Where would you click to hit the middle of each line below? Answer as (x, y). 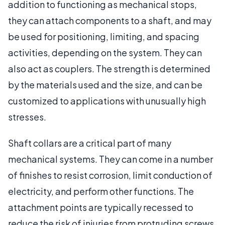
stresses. (27, 117)
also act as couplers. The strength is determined (109, 69)
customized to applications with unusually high (107, 101)
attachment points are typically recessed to (101, 207)
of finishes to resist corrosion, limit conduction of (110, 175)
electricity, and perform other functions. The (101, 191)
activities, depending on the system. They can (105, 52)
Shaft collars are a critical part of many (90, 143)
